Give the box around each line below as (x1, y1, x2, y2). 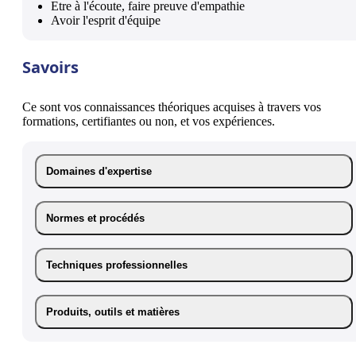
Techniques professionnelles (46, 258, 188, 271)
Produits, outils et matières (46, 305, 180, 318)
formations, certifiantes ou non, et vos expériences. (22, 114, 275, 128)
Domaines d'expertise (46, 164, 152, 177)
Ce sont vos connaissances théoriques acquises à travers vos (22, 99, 321, 114)
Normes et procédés (46, 211, 145, 224)
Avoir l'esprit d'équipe (51, 13, 161, 27)
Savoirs (22, 56, 79, 78)
